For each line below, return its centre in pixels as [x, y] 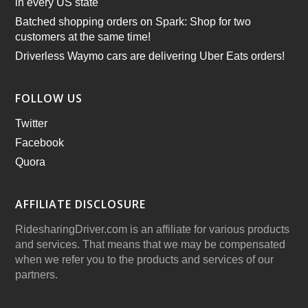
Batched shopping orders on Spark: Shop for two [133, 22]
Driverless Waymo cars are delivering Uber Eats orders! [150, 56]
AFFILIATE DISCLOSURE [81, 204]
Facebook [40, 143]
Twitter [32, 123]
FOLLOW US [49, 98]
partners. [37, 275]
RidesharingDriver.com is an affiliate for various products [153, 229]
